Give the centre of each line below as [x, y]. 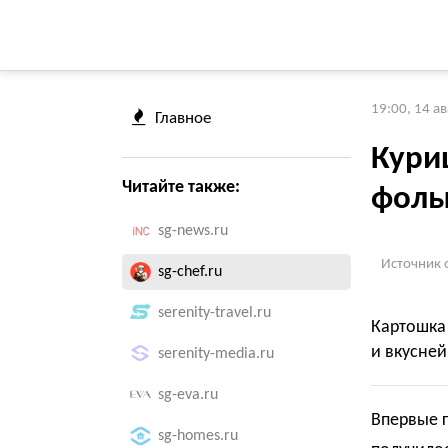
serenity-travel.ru [214, 313]
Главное [183, 118]
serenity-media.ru [216, 354]
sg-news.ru [193, 231]
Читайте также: [181, 187]
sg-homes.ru [198, 436]
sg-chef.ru [190, 272]
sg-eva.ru [188, 395]
